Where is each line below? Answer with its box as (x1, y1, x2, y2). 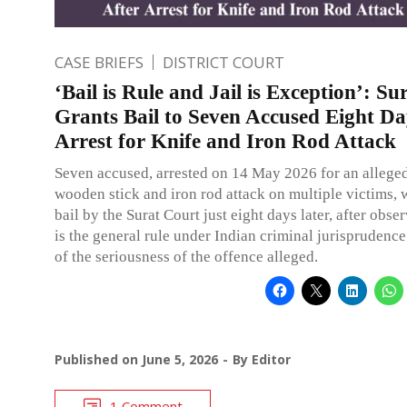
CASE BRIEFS (55, 51, 144, 73)
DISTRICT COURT (163, 51, 284, 73)
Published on (55, 350, 142, 368)
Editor (252, 350, 291, 368)
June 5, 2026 (142, 350, 218, 368)
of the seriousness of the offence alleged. (55, 247, 318, 265)
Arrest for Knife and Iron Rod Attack (55, 129, 396, 153)
